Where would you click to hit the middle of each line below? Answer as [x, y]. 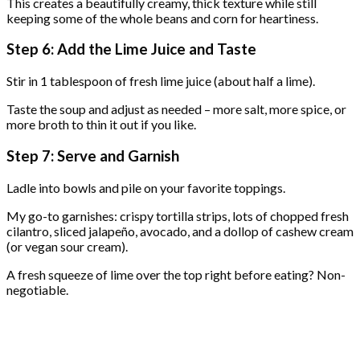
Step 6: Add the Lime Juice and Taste [131, 49]
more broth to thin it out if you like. [101, 125]
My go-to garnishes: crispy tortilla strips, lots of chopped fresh [178, 215]
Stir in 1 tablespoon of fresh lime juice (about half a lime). [161, 81]
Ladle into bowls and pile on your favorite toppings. [146, 187]
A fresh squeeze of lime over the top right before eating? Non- [176, 274]
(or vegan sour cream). [67, 246]
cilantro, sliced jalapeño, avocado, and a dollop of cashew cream [180, 231]
